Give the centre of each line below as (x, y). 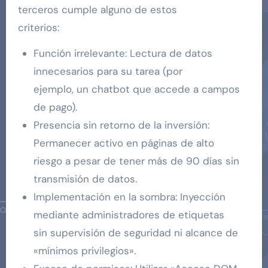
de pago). (55, 107)
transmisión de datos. (85, 179)
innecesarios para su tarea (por (108, 71)
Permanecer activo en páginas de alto (124, 143)
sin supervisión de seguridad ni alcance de (135, 232)
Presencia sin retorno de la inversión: (121, 125)
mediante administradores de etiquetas (129, 214)
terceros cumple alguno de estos (97, 9)
